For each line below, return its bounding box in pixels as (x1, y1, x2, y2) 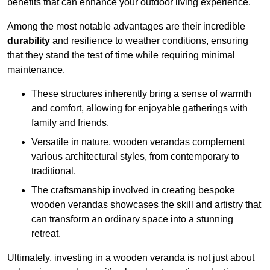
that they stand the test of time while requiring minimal (7, 49, 235, 60)
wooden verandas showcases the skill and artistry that (31, 199, 261, 210)
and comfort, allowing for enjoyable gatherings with (31, 102, 248, 113)
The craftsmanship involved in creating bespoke (31, 184, 235, 195)
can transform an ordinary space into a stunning (31, 213, 233, 224)
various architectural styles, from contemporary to (31, 151, 239, 162)
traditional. (31, 165, 76, 176)
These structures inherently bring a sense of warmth (31, 88, 251, 99)
